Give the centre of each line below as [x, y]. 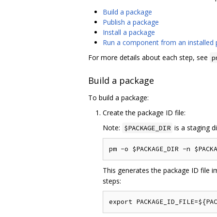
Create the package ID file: [144, 113]
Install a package [129, 32]
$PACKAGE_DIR [147, 128]
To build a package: [118, 98]
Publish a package [131, 22]
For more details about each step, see [149, 57]
